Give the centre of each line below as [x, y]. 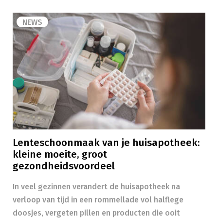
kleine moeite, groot [60, 154]
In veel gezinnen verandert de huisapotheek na [96, 187]
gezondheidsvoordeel [64, 166]
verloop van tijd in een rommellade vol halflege [98, 200]
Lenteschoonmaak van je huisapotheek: [106, 143]
